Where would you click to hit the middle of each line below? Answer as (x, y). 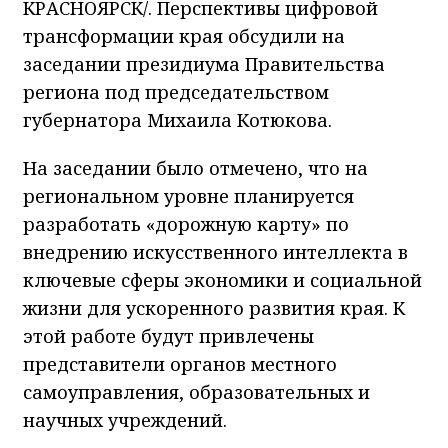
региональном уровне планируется (188, 195)
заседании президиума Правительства (204, 63)
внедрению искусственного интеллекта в (215, 251)
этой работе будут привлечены (168, 335)
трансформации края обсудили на (184, 35)
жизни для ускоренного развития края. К (214, 307)
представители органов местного (180, 363)
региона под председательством (176, 91)
